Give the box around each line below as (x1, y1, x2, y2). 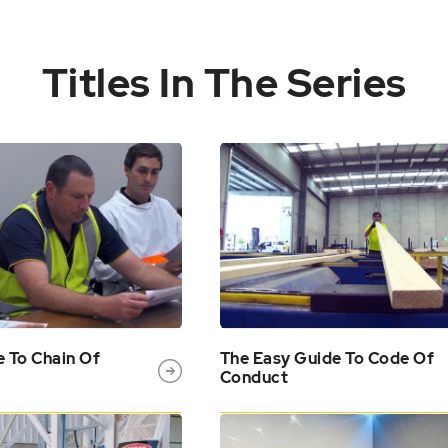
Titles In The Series (41, 56, 407, 110)
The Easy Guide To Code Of (219, 348, 435, 369)
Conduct (219, 367, 289, 388)
